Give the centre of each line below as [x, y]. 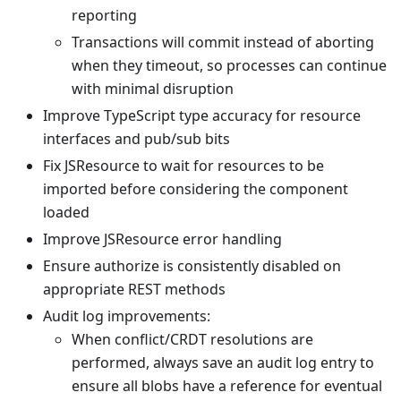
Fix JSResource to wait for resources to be [183, 166]
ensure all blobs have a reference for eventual [227, 386]
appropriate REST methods [134, 290]
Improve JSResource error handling [162, 239]
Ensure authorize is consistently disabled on [192, 266]
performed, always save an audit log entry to [223, 363]
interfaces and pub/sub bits [137, 139]
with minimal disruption [153, 89]
